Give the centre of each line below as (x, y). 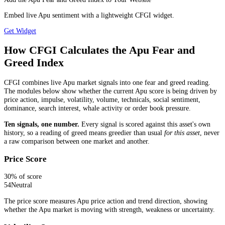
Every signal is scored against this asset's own (146, 124)
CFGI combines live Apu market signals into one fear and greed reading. (107, 83)
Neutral (22, 185)
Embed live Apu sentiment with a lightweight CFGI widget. (89, 15)
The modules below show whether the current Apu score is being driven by (110, 91)
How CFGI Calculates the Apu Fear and (99, 50)
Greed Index (34, 63)
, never (210, 132)
